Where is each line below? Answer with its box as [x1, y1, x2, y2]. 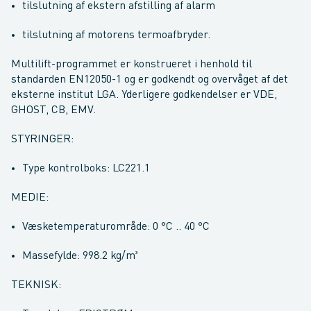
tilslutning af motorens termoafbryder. [22, 30, 210, 41]
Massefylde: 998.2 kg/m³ [22, 251, 137, 262]
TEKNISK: [11, 280, 61, 291]
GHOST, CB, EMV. [11, 105, 96, 116]
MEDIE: [11, 192, 49, 203]
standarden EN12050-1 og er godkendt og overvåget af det [11, 74, 288, 85]
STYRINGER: [11, 134, 74, 145]
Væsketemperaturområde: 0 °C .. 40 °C [22, 221, 210, 233]
